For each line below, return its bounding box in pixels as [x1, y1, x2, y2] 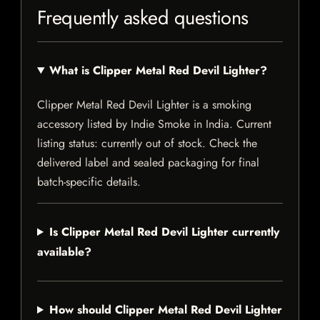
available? [37, 244, 91, 261]
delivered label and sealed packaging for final [37, 154, 259, 171]
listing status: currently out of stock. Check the [37, 135, 257, 152]
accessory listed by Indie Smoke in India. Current [37, 116, 271, 133]
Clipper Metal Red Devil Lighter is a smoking [37, 96, 251, 114]
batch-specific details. [37, 174, 141, 191]
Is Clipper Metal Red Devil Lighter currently [49, 224, 279, 241]
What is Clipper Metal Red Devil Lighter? [49, 62, 267, 79]
